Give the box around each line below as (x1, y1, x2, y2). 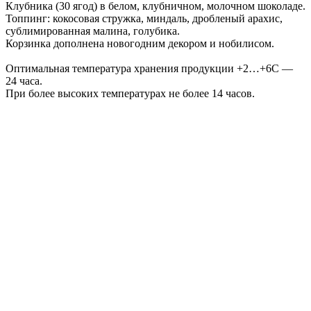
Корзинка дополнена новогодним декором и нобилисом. (6, 37, 274, 49)
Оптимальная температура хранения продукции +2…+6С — (6, 62, 293, 74)
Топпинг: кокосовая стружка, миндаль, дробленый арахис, (6, 12, 283, 24)
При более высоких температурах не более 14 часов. (6, 87, 255, 99)
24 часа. (6, 74, 42, 87)
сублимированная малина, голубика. (6, 24, 180, 37)
